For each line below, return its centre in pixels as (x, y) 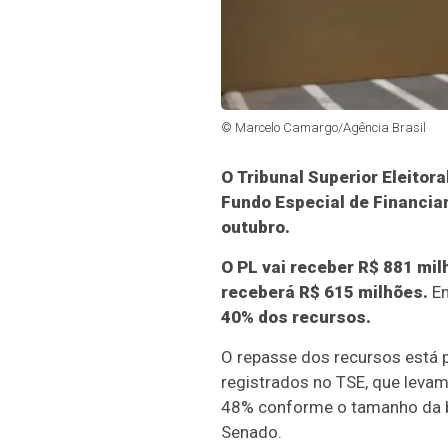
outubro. (255, 227)
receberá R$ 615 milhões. (324, 292)
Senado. (251, 432)
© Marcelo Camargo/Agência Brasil (323, 128)
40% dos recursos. (295, 317)
